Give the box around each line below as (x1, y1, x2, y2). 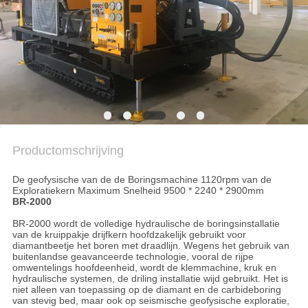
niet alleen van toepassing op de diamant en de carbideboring (12, 284, 281, 296)
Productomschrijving (12, 144, 124, 158)
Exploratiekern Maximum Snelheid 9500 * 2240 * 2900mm (12, 185, 264, 197)
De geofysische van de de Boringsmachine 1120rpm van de (12, 174, 272, 186)
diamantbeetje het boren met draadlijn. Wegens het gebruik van (12, 240, 289, 252)
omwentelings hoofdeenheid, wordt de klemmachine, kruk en (12, 262, 276, 274)
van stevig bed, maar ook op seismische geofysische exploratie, (12, 295, 289, 307)
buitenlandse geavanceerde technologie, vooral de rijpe (12, 251, 254, 263)
